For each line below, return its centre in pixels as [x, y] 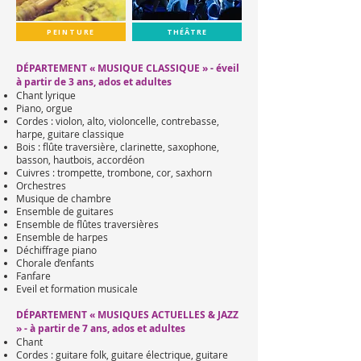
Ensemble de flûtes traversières [87, 224]
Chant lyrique [47, 95]
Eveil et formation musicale [77, 288]
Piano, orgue [44, 108]
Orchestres [41, 185]
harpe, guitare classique [70, 134]
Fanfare [33, 276]
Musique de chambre [64, 198]
